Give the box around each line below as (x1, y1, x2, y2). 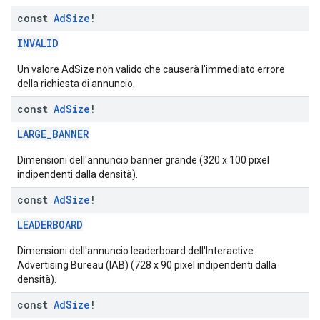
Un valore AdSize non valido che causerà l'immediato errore (17, 64, 285, 75)
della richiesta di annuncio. (17, 78, 135, 89)
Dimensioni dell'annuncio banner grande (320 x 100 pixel (17, 154, 269, 166)
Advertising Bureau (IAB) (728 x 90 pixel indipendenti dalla (17, 259, 276, 271)
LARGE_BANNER (17, 127, 89, 141)
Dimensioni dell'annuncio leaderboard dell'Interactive (17, 245, 254, 256)
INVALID (17, 36, 59, 50)
